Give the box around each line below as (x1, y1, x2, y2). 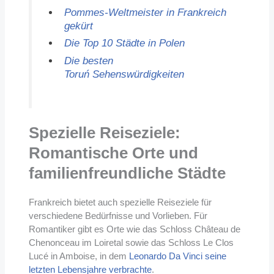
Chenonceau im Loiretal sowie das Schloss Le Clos (28, 237, 234, 248)
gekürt (64, 20, 93, 31)
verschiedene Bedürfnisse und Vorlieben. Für (28, 210, 207, 221)
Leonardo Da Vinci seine (128, 251, 226, 262)
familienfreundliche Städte (28, 165, 226, 182)
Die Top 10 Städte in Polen (64, 37, 185, 49)
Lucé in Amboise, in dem (28, 251, 129, 262)
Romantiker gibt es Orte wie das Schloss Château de (28, 224, 240, 235)
